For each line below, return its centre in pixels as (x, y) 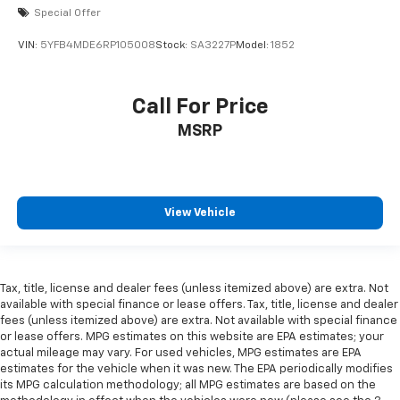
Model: (253, 45)
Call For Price (200, 107)
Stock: (173, 45)
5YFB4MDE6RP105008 (98, 45)
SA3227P (213, 45)
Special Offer (67, 14)
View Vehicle (200, 212)
